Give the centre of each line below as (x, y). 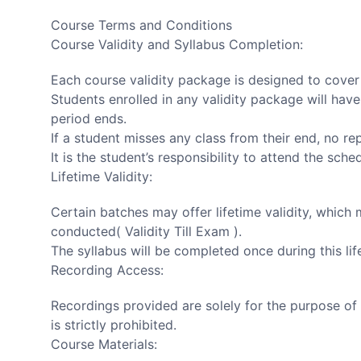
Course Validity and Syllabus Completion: (177, 44)
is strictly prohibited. (114, 324)
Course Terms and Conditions (141, 25)
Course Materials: (104, 344)
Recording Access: (107, 270)
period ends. (89, 118)
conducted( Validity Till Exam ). (146, 231)
